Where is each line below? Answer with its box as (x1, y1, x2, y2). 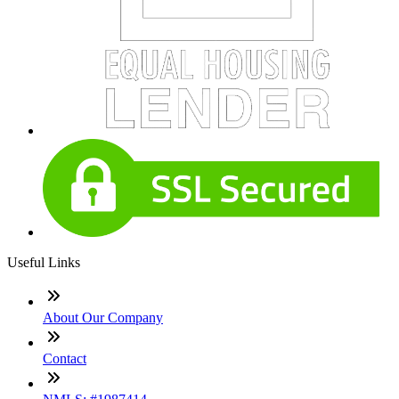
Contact (43, 351, 86, 367)
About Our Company (43, 310, 163, 326)
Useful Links (7, 255, 80, 271)
